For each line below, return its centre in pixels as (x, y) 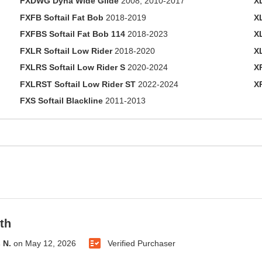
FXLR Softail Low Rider (66, 51)
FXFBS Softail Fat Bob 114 (72, 34)
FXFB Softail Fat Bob (61, 17)
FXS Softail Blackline (61, 101)
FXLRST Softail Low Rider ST (77, 84)
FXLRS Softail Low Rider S (72, 67)
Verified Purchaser (141, 243)
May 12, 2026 (50, 243)
